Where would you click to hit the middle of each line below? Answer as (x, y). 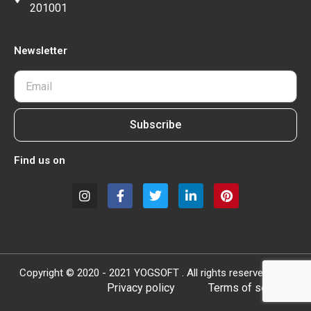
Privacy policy (142, 288)
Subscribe (155, 125)
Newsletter (41, 51)
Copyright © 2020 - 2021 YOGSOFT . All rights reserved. (145, 273)
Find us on (40, 160)
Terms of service (250, 288)
